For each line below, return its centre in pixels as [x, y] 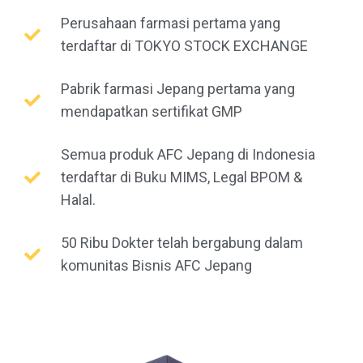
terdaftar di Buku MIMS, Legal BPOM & [181, 177]
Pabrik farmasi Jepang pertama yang [178, 88]
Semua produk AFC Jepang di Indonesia [188, 154]
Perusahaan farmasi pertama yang [171, 23]
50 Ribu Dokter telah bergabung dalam [182, 242]
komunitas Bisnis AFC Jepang [156, 265]
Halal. [78, 199]
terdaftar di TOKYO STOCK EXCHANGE [184, 45]
